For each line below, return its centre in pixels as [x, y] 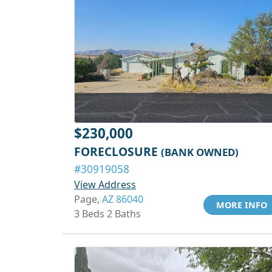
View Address [105, 185]
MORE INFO [242, 205]
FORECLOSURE [117, 151]
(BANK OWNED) [200, 152]
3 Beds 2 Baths [107, 214]
